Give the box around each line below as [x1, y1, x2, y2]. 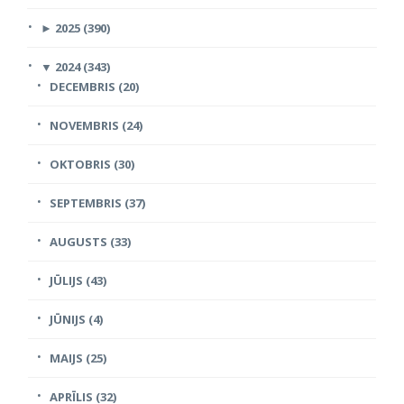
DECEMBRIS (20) [50, 78, 139, 95]
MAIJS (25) [50, 349, 106, 366]
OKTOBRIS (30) [50, 155, 134, 172]
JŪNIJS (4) [50, 310, 103, 327]
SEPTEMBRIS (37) [50, 194, 145, 211]
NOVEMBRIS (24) [50, 116, 142, 133]
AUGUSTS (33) [50, 233, 131, 250]
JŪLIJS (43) [50, 271, 106, 289]
